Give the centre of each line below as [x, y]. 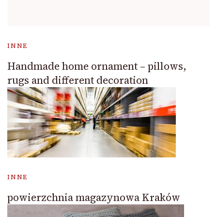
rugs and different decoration [78, 80]
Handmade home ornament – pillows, [97, 66]
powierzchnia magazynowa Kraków [94, 197]
